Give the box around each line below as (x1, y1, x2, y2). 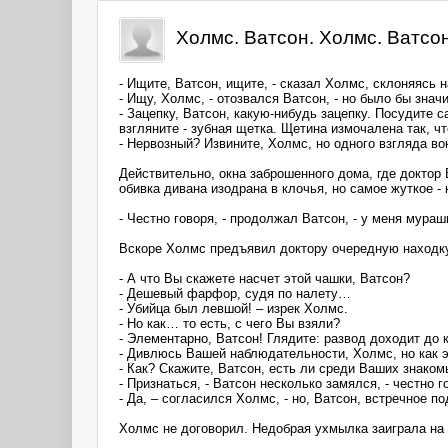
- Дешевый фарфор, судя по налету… (119, 285, 351, 301)
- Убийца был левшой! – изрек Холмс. (119, 300, 348, 316)
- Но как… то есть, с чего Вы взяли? (119, 315, 340, 331)
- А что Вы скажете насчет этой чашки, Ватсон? (119, 270, 410, 286)
